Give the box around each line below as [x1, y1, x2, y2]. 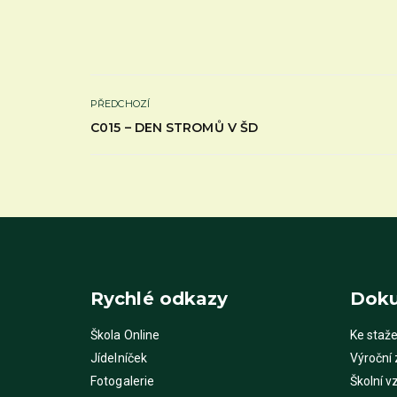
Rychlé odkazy [90, 288, 229, 310]
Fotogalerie [90, 374, 155, 389]
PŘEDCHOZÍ [90, 97, 150, 110]
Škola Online [90, 328, 160, 343]
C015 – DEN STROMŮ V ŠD [90, 119, 259, 136]
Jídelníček [90, 351, 147, 366]
